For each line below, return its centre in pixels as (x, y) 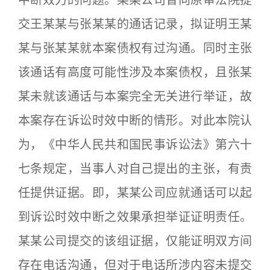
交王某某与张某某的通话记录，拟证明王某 (135, 24)
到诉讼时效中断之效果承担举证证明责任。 (135, 217)
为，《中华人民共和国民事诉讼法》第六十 (135, 145)
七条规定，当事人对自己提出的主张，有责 (135, 169)
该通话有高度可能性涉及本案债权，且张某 (135, 72)
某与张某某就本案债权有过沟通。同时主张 (135, 48)
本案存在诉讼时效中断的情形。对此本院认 (135, 121)
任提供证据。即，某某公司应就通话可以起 (135, 193)
